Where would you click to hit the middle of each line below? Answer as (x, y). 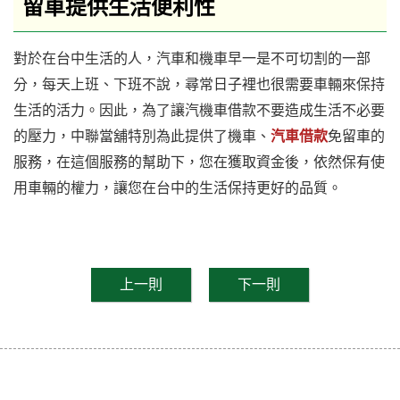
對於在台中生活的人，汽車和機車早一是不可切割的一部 (192, 59)
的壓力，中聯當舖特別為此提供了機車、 (142, 137)
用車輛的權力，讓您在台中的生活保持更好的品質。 (178, 188)
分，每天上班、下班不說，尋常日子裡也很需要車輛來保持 (199, 85)
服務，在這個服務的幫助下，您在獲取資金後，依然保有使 (199, 162)
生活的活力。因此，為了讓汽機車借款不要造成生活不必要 (199, 111)
